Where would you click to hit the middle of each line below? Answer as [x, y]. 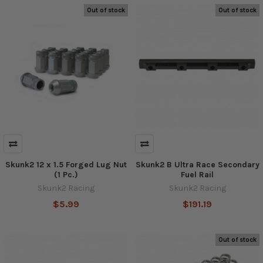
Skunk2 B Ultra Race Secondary [197, 165]
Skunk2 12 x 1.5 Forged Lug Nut [66, 165]
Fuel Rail [197, 175]
